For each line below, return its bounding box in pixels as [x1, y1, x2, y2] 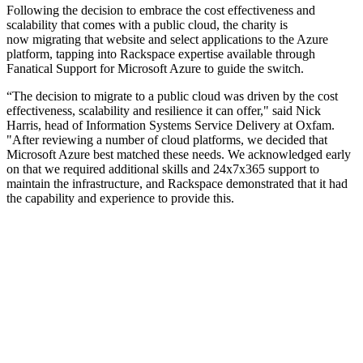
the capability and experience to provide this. [6, 191, 234, 206]
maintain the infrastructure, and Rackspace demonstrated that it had [6, 177, 348, 191]
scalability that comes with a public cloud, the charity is [6, 18, 288, 32]
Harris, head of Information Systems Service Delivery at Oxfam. [6, 118, 335, 133]
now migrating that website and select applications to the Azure [6, 32, 328, 47]
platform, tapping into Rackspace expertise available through [6, 47, 315, 62]
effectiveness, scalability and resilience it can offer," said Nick [6, 104, 321, 118]
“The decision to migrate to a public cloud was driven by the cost [6, 89, 338, 104]
